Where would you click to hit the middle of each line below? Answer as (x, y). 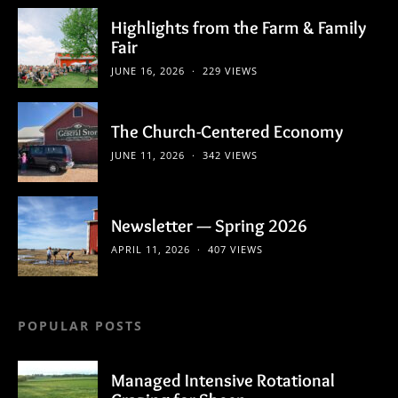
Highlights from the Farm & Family (239, 28)
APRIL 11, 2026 (151, 250)
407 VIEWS (235, 250)
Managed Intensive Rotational (223, 381)
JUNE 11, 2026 (148, 155)
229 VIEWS (230, 71)
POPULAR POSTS (80, 326)
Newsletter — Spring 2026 (209, 226)
